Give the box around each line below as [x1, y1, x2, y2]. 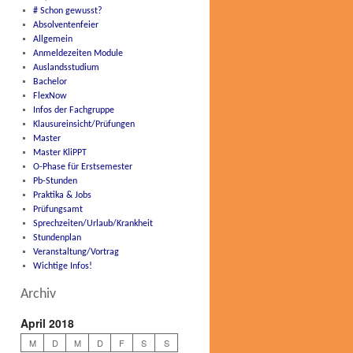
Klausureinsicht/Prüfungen [32, 120, 135, 129]
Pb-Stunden [32, 176, 77, 186]
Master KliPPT [32, 148, 87, 158]
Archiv [20, 287, 56, 302]
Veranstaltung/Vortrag [32, 247, 119, 257]
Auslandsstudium [32, 63, 99, 72]
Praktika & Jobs [32, 191, 91, 200]
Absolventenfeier [32, 20, 98, 30]
